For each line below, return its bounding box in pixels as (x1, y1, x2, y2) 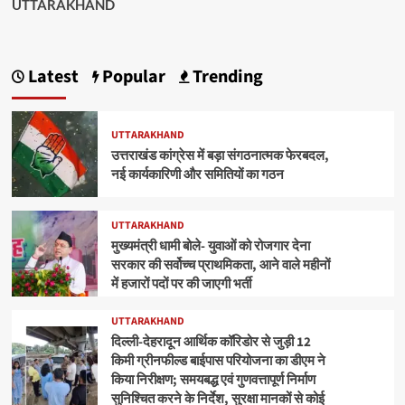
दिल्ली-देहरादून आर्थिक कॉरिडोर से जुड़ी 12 (110, 333, 311, 353)
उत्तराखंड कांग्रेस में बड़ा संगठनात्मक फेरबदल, (110, 146, 329, 166)
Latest (24, 64, 79, 90)
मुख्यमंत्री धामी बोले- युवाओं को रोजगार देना (110, 236, 310, 256)
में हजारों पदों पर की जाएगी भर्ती (110, 274, 251, 294)
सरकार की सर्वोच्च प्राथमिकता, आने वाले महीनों (110, 255, 330, 275)
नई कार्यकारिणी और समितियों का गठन (110, 165, 284, 185)
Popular (98, 64, 165, 90)
